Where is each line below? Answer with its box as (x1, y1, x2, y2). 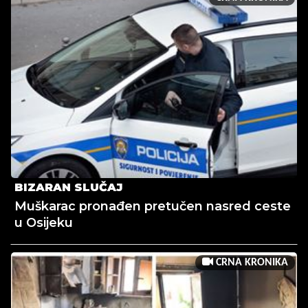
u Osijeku (14, 215, 73, 231)
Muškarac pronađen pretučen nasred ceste (14, 199, 291, 214)
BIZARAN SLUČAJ (14, 181, 122, 195)
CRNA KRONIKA (213, 257, 288, 269)
